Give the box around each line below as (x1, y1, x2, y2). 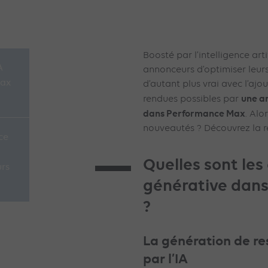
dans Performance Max (143, 107, 245, 119)
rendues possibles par (143, 94, 241, 104)
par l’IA (143, 250, 191, 266)
